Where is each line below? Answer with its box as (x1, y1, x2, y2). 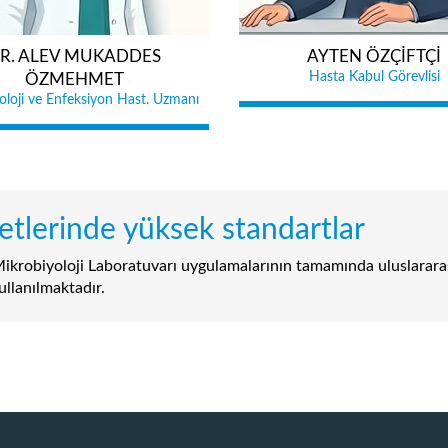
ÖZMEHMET (24, 71, 124, 88)
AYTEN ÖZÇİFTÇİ (307, 48, 441, 65)
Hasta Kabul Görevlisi (308, 70, 440, 84)
